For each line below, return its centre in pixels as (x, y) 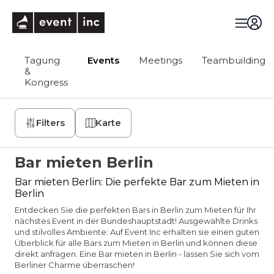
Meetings (161, 60)
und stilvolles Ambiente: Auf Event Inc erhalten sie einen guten (137, 232)
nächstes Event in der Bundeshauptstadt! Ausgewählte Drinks (136, 221)
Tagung (42, 60)
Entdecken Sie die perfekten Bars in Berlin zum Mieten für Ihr (135, 210)
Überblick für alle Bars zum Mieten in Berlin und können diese (136, 243)
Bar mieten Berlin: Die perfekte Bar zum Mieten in (137, 182)
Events (103, 60)
